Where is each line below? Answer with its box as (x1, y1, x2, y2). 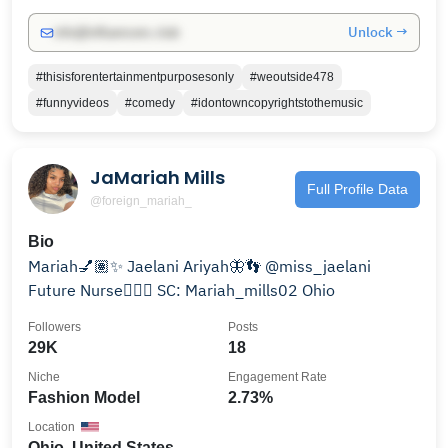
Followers (28, 320, 81, 334)
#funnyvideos (36, 96, 109, 110)
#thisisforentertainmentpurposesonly (36, 70, 234, 84)
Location (28, 420, 75, 434)
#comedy (125, 96, 175, 110)
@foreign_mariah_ (90, 193, 192, 208)
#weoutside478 (250, 70, 334, 84)
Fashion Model (28, 389, 140, 406)
